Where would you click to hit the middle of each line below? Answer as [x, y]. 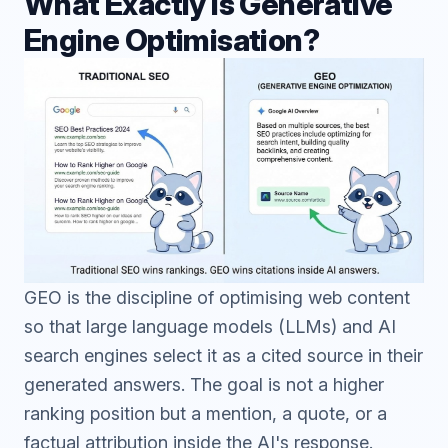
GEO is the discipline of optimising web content [217, 297]
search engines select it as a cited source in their [223, 355]
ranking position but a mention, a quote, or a [205, 413]
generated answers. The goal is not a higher [204, 384]
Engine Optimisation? [171, 40]
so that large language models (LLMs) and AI [210, 326]
